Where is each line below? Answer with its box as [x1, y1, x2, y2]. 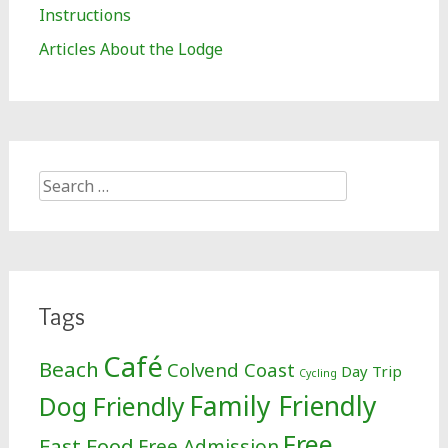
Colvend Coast [166, 357, 295, 382]
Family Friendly [188, 388, 377, 424]
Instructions [38, 4, 131, 26]
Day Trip [340, 361, 402, 381]
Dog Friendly [38, 390, 185, 423]
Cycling [298, 366, 337, 380]
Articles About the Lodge [38, 38, 223, 60]
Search [37, 171, 89, 193]
